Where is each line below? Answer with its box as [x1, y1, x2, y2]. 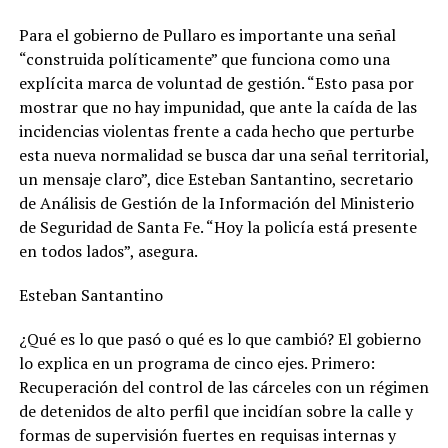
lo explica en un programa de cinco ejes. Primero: [18, 351, 375, 374]
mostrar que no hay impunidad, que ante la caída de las [18, 95, 417, 118]
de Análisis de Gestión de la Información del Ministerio [18, 191, 414, 214]
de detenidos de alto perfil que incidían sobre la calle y [18, 399, 413, 422]
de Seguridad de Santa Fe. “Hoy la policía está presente [18, 215, 417, 238]
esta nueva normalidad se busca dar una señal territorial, [18, 143, 429, 166]
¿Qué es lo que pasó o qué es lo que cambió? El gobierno [18, 327, 421, 350]
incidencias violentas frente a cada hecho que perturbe [18, 119, 414, 142]
